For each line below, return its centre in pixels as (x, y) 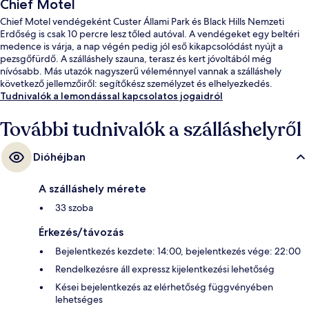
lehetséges (79, 300)
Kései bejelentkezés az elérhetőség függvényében (164, 287)
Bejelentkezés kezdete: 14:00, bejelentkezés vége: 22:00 (178, 251)
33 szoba (74, 208)
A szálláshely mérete (92, 189)
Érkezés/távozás (81, 232)
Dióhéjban (59, 157)
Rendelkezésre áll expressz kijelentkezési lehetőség (165, 269)
